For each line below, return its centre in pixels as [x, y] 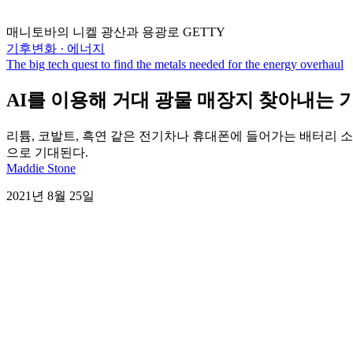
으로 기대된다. [47, 152]
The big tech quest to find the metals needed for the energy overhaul [175, 64]
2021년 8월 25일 [50, 195]
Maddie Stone [41, 168]
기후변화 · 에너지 [56, 48]
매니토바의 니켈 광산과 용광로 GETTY [116, 32]
